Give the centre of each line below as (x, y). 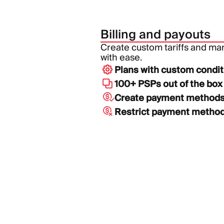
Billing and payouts (155, 34)
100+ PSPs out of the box (168, 83)
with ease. (121, 57)
